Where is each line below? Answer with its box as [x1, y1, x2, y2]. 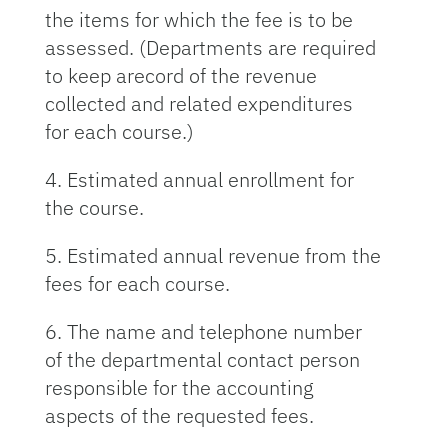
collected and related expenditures [44, 90, 353, 117]
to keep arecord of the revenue [44, 62, 317, 89]
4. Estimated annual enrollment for [44, 166, 354, 193]
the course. [44, 194, 144, 221]
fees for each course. [44, 270, 230, 297]
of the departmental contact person [44, 346, 360, 373]
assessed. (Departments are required [44, 34, 376, 61]
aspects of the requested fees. [44, 402, 314, 429]
